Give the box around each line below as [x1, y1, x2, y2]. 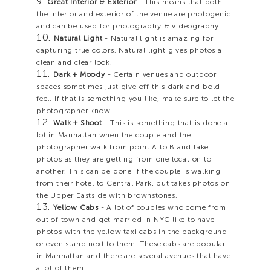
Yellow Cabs [53, 203, 99, 212]
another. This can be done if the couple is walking [36, 167, 221, 176]
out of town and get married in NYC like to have [36, 215, 215, 224]
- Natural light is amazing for [102, 34, 214, 43]
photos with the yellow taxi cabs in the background [36, 227, 227, 237]
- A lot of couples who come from [98, 203, 226, 212]
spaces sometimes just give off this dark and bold [36, 82, 221, 91]
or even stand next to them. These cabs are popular [36, 240, 226, 249]
